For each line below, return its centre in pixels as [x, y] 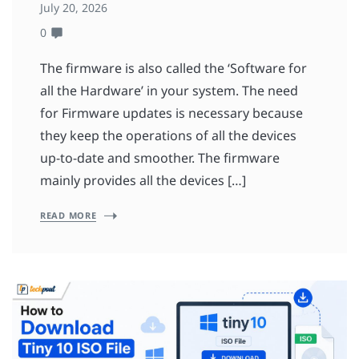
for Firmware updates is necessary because [171, 113]
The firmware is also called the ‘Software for [173, 69]
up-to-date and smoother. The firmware [160, 158]
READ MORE [69, 216]
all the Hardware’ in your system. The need [169, 91]
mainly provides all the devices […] [143, 181]
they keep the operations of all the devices [168, 136]
